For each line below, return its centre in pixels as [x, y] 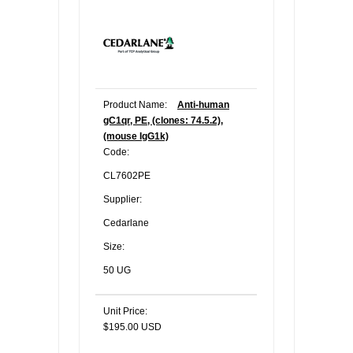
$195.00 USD [132, 327]
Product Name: [135, 105]
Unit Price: [125, 311]
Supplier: [123, 199]
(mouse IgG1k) [136, 136]
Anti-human [203, 105]
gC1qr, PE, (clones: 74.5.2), [163, 121]
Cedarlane [126, 223]
